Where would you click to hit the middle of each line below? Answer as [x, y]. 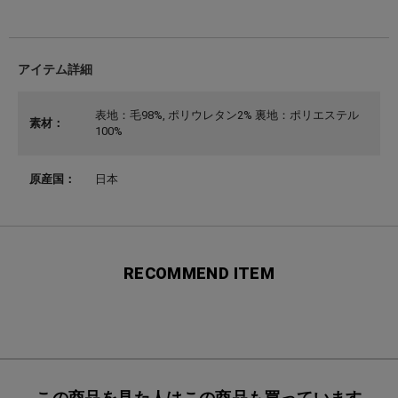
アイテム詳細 [55, 69]
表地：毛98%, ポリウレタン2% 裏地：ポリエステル [227, 115]
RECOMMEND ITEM [199, 273]
